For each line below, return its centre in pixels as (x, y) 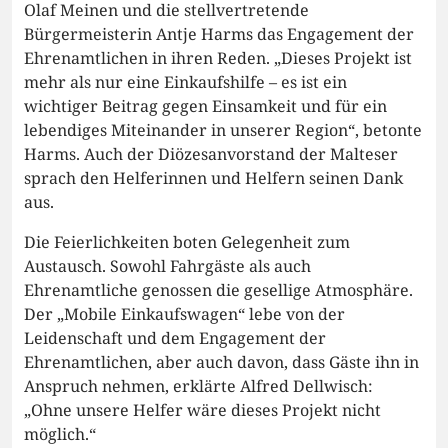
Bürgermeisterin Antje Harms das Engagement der (219, 34)
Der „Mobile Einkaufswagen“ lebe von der (184, 314)
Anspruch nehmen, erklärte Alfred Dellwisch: (198, 386)
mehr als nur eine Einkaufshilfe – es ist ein (185, 82)
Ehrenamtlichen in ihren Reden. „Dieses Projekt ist (218, 58)
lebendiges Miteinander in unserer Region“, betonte (223, 130)
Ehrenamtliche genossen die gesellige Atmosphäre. (218, 290)
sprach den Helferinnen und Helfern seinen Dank (213, 178)
